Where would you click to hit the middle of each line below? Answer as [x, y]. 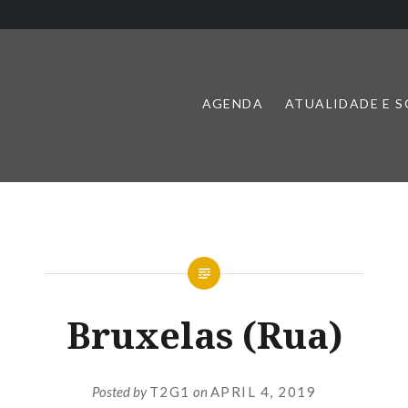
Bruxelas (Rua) [204, 335]
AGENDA [232, 103]
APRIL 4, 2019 [263, 391]
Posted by [120, 391]
